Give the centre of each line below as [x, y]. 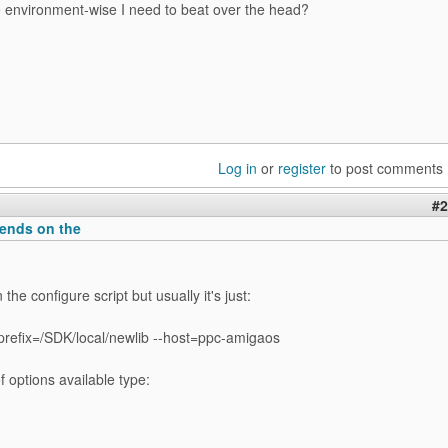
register [302, 168]
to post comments [384, 168]
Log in [237, 168]
